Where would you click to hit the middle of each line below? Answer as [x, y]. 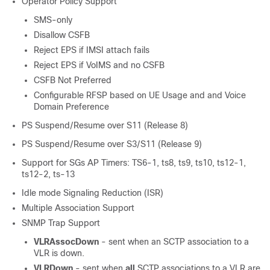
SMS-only [53, 20]
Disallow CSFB [62, 35]
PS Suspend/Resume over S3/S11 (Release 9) [112, 144]
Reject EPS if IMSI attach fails [92, 50]
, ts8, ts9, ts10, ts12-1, [201, 163]
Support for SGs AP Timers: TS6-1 [89, 163]
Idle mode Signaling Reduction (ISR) [93, 193]
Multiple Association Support [78, 208]
